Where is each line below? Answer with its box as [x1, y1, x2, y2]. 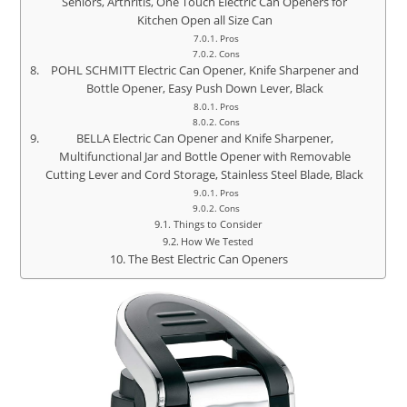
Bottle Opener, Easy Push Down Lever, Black [85, 81, 323, 96]
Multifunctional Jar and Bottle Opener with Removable [58, 149, 351, 164]
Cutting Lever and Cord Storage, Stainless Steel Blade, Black [45, 167, 364, 183]
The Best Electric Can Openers [127, 252, 288, 267]
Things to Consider [173, 217, 262, 231]
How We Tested [181, 234, 253, 248]
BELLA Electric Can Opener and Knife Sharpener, [75, 131, 333, 146]
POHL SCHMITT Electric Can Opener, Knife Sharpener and [50, 63, 359, 78]
